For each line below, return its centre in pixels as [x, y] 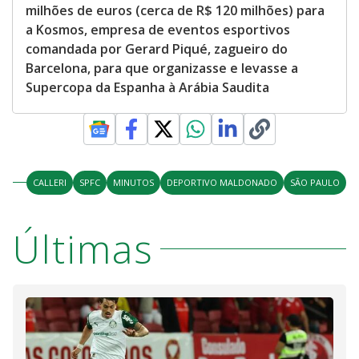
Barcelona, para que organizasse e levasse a [162, 68]
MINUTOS [133, 182]
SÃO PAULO [315, 182]
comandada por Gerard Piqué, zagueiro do [157, 48]
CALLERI [50, 182]
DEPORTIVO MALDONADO [222, 182]
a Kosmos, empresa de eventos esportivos [158, 29]
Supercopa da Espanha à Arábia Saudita [147, 87]
